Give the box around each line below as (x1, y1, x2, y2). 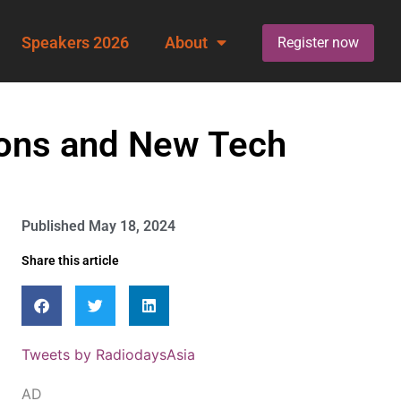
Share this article (21, 252, 119, 269)
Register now (277, 33, 359, 51)
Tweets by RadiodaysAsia (21, 345, 195, 363)
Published (21, 217, 85, 235)
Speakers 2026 (21, 33, 129, 52)
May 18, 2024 (89, 217, 175, 235)
